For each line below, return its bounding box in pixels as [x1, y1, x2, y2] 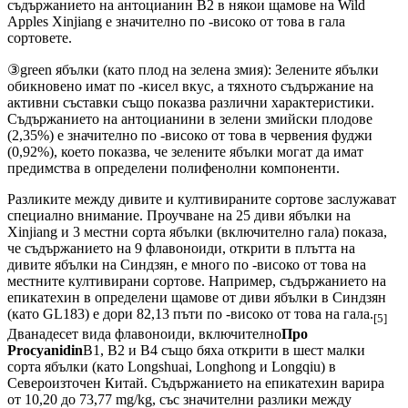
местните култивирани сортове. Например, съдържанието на [7, 273, 386, 290]
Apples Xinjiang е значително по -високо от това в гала [7, 14, 345, 30]
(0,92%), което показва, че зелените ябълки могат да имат [7, 144, 363, 160]
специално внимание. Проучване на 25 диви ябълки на [7, 208, 351, 224]
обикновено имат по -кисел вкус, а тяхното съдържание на [7, 78, 373, 95]
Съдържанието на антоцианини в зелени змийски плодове [7, 111, 372, 127]
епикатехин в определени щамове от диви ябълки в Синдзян [7, 290, 386, 306]
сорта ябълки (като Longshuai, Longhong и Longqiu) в [7, 359, 336, 375]
